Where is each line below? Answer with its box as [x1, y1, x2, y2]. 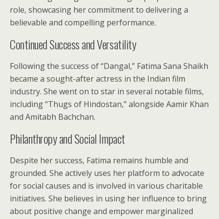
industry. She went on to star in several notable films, [10, 86, 204, 97]
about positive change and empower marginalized [10, 206, 193, 217]
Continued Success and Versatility [10, 35, 136, 53]
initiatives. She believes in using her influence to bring [10, 193, 207, 204]
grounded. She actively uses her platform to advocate [10, 168, 204, 178]
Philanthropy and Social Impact [10, 130, 125, 147]
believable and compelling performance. [10, 17, 156, 28]
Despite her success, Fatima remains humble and [10, 155, 188, 166]
